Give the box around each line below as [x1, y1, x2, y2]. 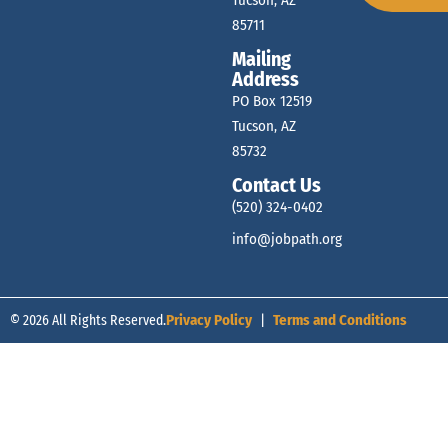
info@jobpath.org [232, 230, 343, 249]
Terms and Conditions [273, 311, 407, 330]
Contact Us [232, 173, 322, 198]
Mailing [232, 47, 292, 72]
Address [232, 67, 300, 92]
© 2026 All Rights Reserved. [10, 311, 166, 330]
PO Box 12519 [232, 92, 313, 111]
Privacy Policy [166, 311, 252, 330]
